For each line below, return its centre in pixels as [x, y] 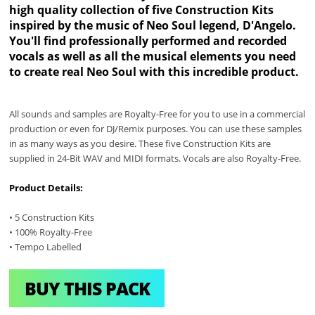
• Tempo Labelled [46, 247]
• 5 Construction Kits [52, 218]
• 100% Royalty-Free [51, 232]
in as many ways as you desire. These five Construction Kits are [140, 144]
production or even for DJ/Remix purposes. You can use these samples [156, 129]
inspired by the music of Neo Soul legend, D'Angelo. [153, 25]
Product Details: [46, 188]
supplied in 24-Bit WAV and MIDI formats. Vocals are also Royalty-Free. [155, 159]
